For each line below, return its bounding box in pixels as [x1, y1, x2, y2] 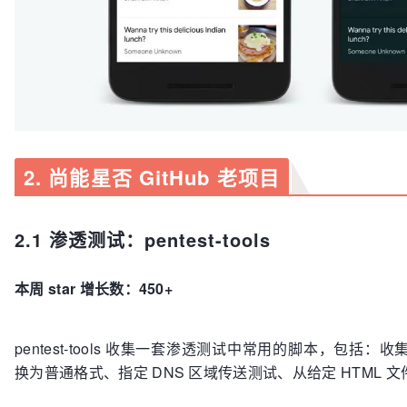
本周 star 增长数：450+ [15, 278, 174, 300]
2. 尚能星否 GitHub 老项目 [24, 163, 280, 193]
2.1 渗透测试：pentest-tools [15, 226, 271, 253]
